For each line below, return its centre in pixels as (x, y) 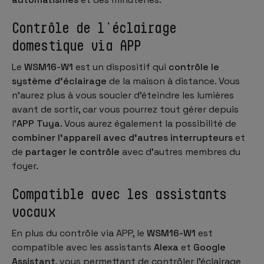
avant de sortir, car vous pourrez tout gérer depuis (125, 109)
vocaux (34, 211)
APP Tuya (38, 123)
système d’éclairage (59, 81)
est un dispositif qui (121, 67)
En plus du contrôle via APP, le (79, 233)
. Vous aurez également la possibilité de (148, 123)
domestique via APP (77, 45)
